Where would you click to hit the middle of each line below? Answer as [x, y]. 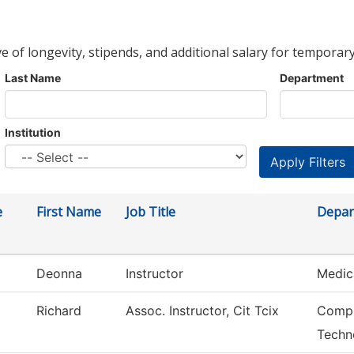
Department [312, 78]
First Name [69, 212]
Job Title [151, 212]
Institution [33, 133]
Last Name [33, 78]
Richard [59, 311]
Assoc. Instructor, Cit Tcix [202, 311]
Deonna [59, 274]
